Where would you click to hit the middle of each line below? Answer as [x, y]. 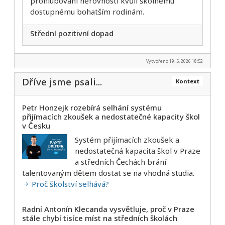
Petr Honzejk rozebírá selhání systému [92, 108]
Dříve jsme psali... [62, 82]
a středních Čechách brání [121, 161]
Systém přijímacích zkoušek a [127, 139]
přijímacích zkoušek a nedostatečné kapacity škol [111, 117]
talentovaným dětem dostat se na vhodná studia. [108, 173]
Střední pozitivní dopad [72, 33]
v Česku [36, 126]
